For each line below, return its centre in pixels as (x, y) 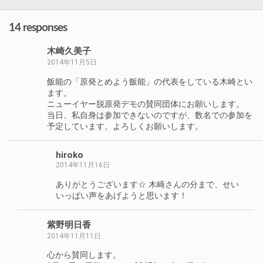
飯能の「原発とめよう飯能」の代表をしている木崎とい (150, 82)
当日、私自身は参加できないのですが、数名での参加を (150, 115)
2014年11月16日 (83, 165)
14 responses (38, 28)
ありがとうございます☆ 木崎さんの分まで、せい (147, 184)
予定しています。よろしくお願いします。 (125, 126)
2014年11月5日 (72, 63)
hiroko (70, 155)
